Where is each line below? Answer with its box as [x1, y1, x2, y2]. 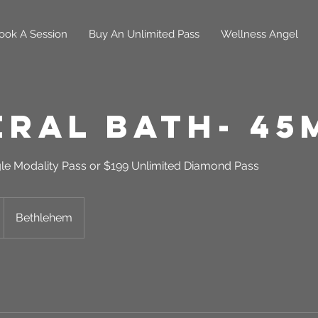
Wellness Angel [221, 28, 298, 40]
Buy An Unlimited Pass [89, 28, 199, 40]
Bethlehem [16, 211, 72, 225]
